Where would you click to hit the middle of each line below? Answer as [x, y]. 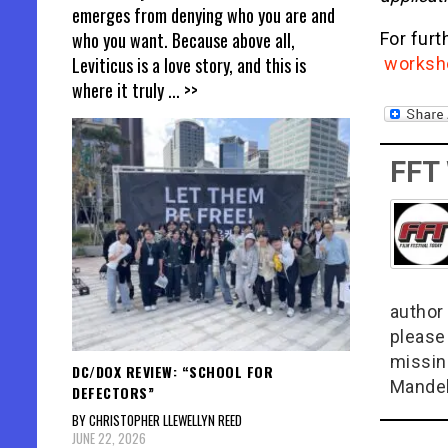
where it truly [120, 90]
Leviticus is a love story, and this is [189, 65]
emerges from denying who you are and [203, 15]
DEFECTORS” [113, 392]
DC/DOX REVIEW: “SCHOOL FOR [172, 371]
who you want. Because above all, [183, 40]
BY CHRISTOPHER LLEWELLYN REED [157, 419]
